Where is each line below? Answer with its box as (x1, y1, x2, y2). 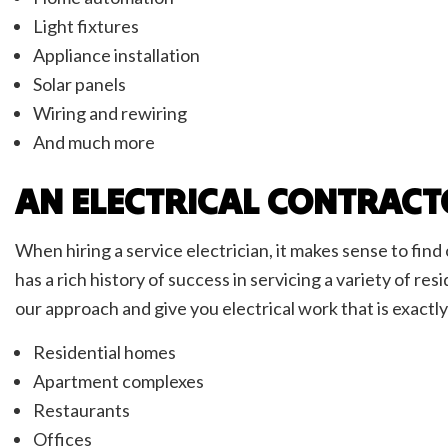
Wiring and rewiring (32, 102, 187, 125)
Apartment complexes (32, 370, 207, 393)
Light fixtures (32, 15, 139, 38)
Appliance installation (32, 44, 203, 67)
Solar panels (32, 73, 126, 96)
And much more (32, 131, 155, 154)
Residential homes (32, 341, 176, 364)
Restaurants (32, 399, 130, 422)
